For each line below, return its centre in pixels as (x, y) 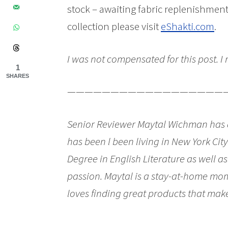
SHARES (18, 76)
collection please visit (114, 26)
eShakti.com (188, 26)
